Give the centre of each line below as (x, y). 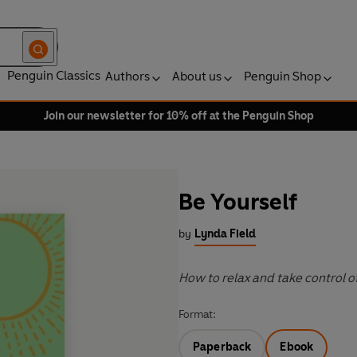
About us (197, 76)
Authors (127, 76)
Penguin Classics (54, 75)
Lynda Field (225, 234)
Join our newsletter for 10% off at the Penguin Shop (178, 116)
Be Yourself (238, 202)
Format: (197, 315)
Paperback (222, 347)
